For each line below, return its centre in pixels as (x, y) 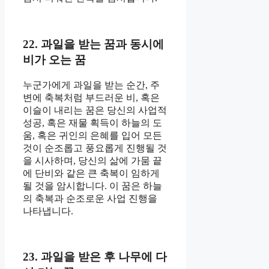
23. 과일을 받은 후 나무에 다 (95, 257)
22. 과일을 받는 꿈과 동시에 (93, 44)
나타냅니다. (48, 211)
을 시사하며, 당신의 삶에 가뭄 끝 (92, 160)
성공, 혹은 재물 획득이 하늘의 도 (92, 122)
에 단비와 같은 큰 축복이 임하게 (91, 173)
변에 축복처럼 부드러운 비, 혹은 (91, 97)
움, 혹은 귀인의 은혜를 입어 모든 (92, 135)
